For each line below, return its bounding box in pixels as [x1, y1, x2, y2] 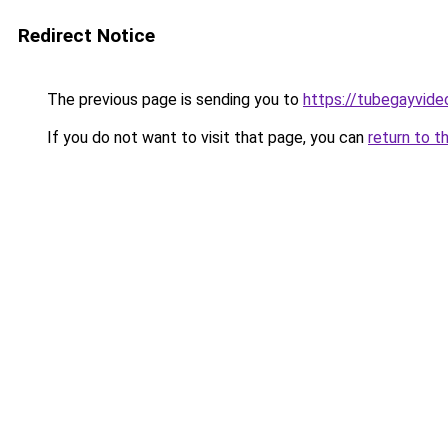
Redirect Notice [18, 24, 155, 47]
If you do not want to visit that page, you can [43, 128, 368, 147]
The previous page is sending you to [43, 90, 303, 109]
